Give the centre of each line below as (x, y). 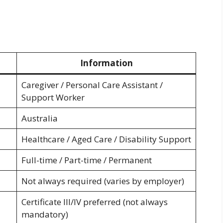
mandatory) (45, 215)
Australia (39, 118)
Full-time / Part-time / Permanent (86, 160)
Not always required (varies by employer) (103, 181)
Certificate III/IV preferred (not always (94, 202)
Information (106, 63)
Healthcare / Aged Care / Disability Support (106, 139)
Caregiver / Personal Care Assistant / (92, 85)
